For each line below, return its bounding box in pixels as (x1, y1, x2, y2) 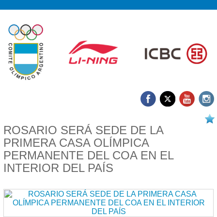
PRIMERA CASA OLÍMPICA (3, 136, 149, 149)
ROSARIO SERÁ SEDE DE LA (3, 123, 163, 137)
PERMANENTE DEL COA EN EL (3, 148, 173, 162)
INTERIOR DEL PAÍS (3, 161, 113, 174)
